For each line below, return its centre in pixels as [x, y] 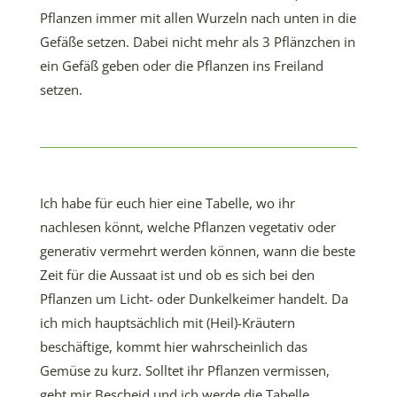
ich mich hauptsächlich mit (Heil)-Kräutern [167, 323]
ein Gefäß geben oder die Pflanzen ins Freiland [182, 66]
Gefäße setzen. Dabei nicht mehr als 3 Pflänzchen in [198, 42]
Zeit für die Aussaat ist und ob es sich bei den [177, 275]
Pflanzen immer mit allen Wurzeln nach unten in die [198, 18]
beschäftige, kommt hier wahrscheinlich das [174, 346]
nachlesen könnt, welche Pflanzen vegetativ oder [188, 227]
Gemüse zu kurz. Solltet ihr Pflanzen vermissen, [185, 370]
